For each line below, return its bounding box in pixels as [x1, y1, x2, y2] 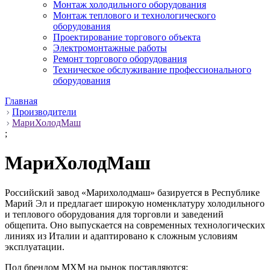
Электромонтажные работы [53, 42, 167, 53]
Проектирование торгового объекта [53, 31, 201, 42]
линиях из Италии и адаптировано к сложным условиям [5, 230, 237, 241]
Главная [5, 95, 37, 106]
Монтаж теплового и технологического [53, 10, 216, 20]
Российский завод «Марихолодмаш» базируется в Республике [5, 187, 260, 198]
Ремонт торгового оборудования [53, 53, 187, 64]
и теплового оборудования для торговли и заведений [5, 209, 224, 219]
